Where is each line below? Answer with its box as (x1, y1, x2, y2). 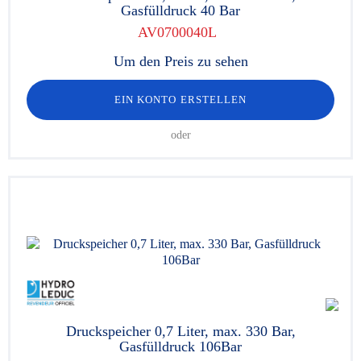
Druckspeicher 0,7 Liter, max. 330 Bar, (65, 323, 296, 339)
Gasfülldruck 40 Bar (121, 2, 240, 19)
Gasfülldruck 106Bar (119, 338, 242, 355)
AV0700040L (137, 24, 216, 40)
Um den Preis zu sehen (113, 53, 248, 69)
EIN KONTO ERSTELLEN (114, 93, 247, 106)
